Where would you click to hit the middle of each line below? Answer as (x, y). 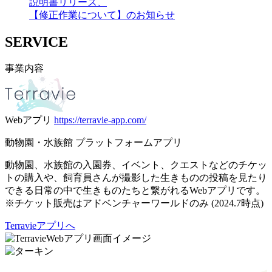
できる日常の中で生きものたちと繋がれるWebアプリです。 (135, 190)
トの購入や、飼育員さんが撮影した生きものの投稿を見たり (136, 177)
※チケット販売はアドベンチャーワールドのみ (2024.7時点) (134, 203)
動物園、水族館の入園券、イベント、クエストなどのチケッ (136, 165)
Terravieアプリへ (40, 225)
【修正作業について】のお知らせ (102, 15)
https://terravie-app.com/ (100, 120)
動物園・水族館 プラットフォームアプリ (93, 142)
